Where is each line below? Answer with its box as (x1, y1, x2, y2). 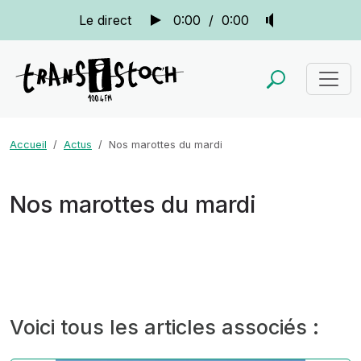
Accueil (10, 139, 47, 151)
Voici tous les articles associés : (10, 315, 319, 339)
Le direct (78, 12, 131, 28)
